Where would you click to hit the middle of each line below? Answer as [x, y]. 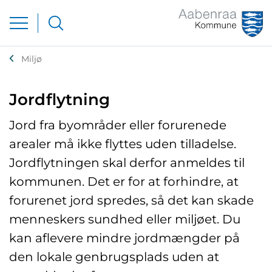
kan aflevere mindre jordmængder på [124, 238]
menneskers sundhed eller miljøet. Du [125, 219]
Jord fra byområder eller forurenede [118, 125]
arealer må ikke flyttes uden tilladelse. [123, 144]
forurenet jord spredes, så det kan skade [131, 200]
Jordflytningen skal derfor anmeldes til [127, 162]
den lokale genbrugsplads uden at [114, 257]
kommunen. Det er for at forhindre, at [124, 181]
